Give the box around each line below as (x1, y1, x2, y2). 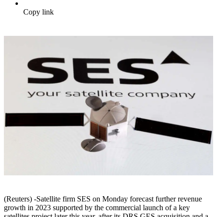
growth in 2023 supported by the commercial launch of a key (4, 203, 190, 212)
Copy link (23, 8, 54, 16)
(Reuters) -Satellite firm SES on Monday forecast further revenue (4, 195, 202, 203)
